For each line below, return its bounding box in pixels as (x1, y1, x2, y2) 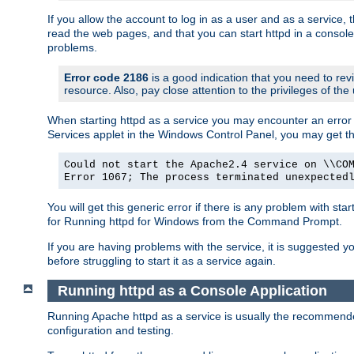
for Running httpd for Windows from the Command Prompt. (47, 214, 342, 228)
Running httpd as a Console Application (57, 282, 327, 299)
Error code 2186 (64, 70, 149, 84)
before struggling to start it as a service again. (47, 254, 276, 267)
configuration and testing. (47, 324, 174, 337)
